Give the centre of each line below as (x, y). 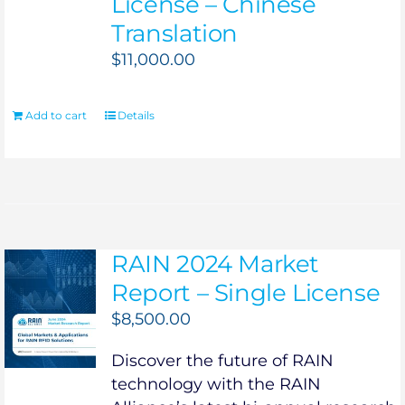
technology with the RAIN (217, 385)
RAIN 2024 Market (215, 264)
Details (136, 116)
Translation (174, 34)
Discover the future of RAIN (223, 361)
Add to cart (56, 116)
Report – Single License (246, 293)
